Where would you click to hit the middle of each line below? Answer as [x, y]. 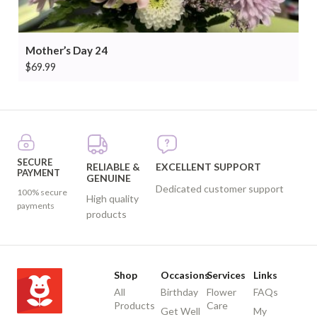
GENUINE [108, 178]
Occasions [185, 275]
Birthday [179, 292]
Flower [222, 292]
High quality [112, 199]
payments [36, 206]
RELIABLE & [113, 167]
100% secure [42, 192]
